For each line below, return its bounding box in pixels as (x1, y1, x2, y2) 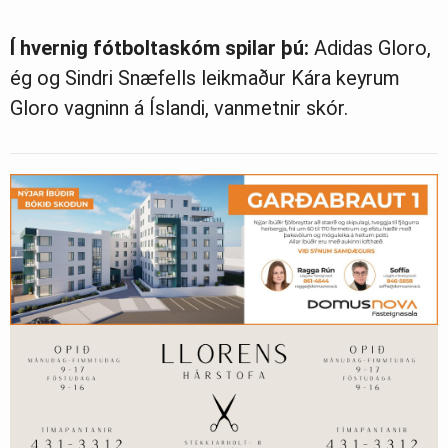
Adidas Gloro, (309, 35, 431, 60)
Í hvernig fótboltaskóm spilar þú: (10, 35, 309, 60)
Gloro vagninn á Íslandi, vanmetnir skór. (10, 95, 348, 120)
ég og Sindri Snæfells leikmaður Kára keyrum (10, 65, 400, 90)
